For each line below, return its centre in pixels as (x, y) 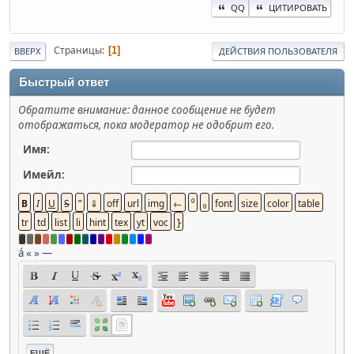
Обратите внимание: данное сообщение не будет (147, 109)
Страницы (78, 51)
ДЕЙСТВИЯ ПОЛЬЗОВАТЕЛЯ (278, 51)
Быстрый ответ (64, 82)
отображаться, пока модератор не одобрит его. (146, 124)
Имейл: (44, 174)
